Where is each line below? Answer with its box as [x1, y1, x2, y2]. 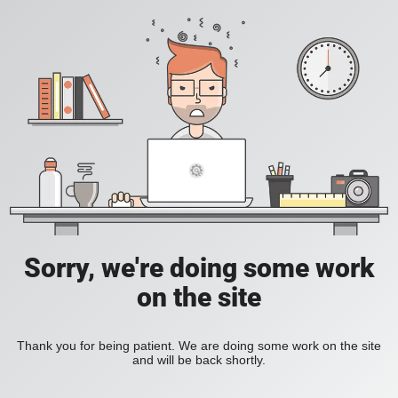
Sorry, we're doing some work [24, 252, 374, 284]
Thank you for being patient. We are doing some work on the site [17, 338, 381, 354]
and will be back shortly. [132, 353, 266, 368]
